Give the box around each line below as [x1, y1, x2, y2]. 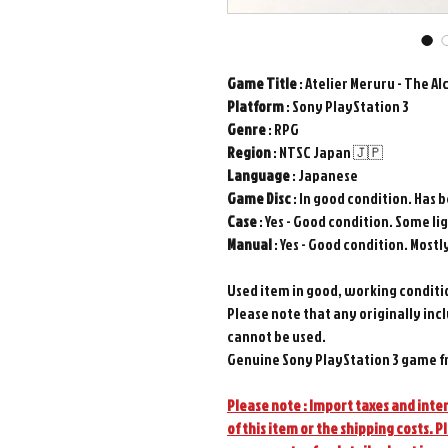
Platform [227, 96, 284, 117]
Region [227, 142, 271, 163]
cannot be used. [227, 326, 326, 347]
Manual [227, 234, 272, 255]
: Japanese [290, 165, 358, 186]
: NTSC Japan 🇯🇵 [271, 142, 383, 163]
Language [227, 165, 290, 186]
